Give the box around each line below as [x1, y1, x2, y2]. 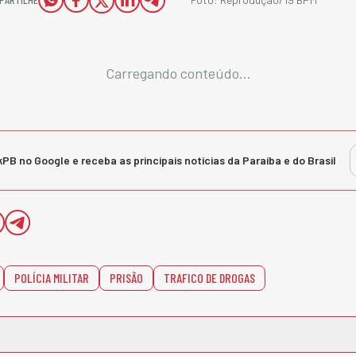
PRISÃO [110, 270, 143, 285]
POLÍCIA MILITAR [14, 270, 89, 285]
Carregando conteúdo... [105, 64, 251, 82]
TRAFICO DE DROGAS [164, 270, 255, 285]
